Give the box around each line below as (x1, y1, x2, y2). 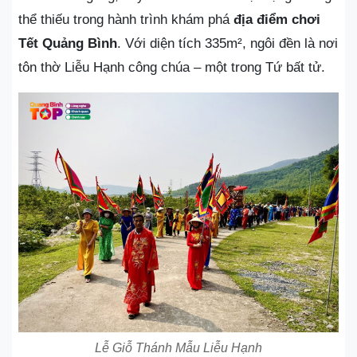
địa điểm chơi (233, 11, 320, 27)
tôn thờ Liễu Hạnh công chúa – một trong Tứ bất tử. (18, 59, 325, 75)
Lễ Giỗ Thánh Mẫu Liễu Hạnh (95, 341, 262, 355)
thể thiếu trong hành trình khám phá (18, 11, 233, 27)
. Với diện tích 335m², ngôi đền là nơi (117, 35, 338, 51)
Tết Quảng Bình (18, 35, 117, 51)
